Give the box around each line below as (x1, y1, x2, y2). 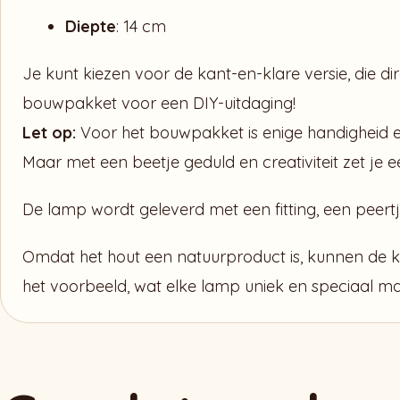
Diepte (65, 16, 116, 37)
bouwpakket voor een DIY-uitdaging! (22, 93, 296, 113)
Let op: (22, 122, 76, 143)
